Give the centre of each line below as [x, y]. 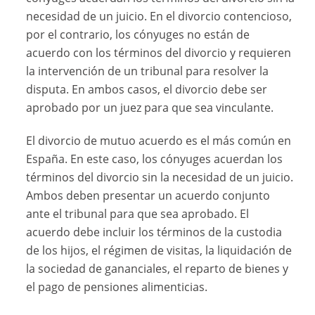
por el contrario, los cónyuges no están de [138, 35]
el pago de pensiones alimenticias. [117, 287]
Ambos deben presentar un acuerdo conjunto [148, 196]
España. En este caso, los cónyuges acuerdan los [155, 159]
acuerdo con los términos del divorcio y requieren [159, 53]
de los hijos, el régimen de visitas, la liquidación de [159, 251]
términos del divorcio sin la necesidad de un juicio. [160, 178]
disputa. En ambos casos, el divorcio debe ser [147, 90]
